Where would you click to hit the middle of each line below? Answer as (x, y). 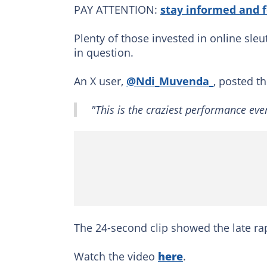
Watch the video (116, 257)
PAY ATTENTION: (117, 10)
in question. (104, 53)
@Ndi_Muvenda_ (170, 81)
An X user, (100, 81)
